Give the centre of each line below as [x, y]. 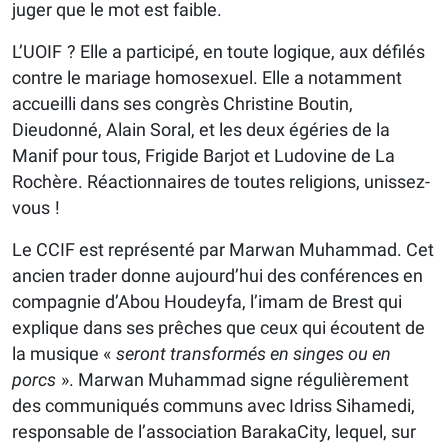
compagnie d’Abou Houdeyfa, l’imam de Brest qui [207, 302]
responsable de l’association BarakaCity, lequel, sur [214, 432]
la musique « [64, 354]
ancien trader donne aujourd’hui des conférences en [217, 276]
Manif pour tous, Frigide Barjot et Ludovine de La [203, 156]
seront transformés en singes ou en [253, 354]
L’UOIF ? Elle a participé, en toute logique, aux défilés [218, 52]
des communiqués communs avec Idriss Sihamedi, [213, 406]
